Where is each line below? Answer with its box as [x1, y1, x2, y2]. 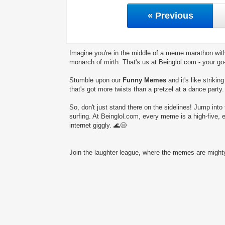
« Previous [147, 11, 193, 21]
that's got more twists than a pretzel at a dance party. [69, 85, 224, 93]
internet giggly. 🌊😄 [69, 122, 127, 130]
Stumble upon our [69, 76, 123, 84]
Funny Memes [123, 76, 166, 84]
